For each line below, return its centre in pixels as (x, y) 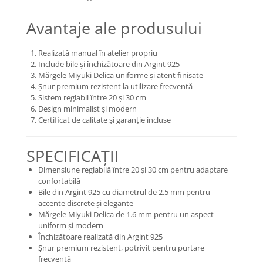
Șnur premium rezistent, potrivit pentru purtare (121, 248)
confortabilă (59, 181)
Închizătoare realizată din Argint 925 (100, 237)
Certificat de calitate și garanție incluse (104, 120)
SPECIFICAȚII (73, 156)
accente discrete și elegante (86, 203)
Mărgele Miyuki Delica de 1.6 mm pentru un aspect (126, 214)
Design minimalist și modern (87, 109)
